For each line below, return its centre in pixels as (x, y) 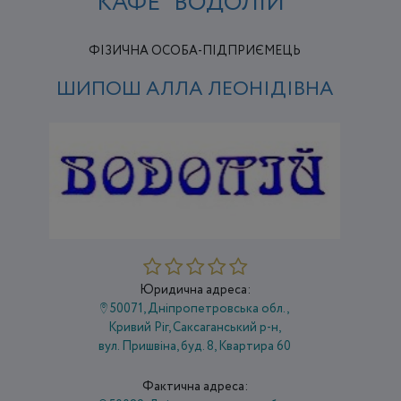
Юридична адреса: (195, 290)
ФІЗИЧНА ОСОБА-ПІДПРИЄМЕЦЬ (195, 51)
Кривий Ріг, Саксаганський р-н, (195, 327)
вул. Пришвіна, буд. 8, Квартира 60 (195, 346)
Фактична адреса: (195, 386)
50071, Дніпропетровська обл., (199, 308)
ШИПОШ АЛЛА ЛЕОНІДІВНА (195, 89)
